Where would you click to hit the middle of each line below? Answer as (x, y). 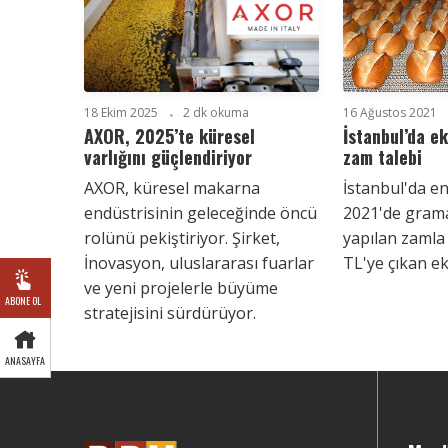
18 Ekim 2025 (121, 112)
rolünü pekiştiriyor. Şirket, (182, 237)
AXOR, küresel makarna (172, 187)
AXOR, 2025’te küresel (169, 135)
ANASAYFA (25, 360)
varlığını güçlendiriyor (168, 156)
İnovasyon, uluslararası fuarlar (199, 262)
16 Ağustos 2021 (390, 112)
